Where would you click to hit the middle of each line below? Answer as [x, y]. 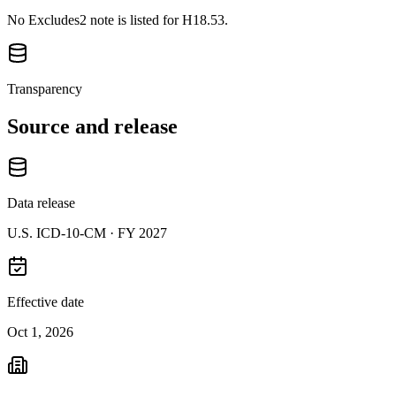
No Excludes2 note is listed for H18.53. [118, 19]
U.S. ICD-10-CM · [62, 232]
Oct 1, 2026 [40, 331]
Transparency [45, 88]
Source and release [92, 126]
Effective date [46, 301]
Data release [41, 202]
